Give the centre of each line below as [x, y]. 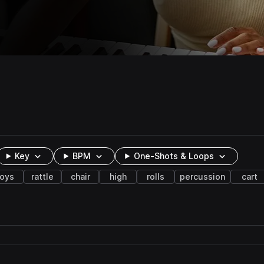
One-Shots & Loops [174, 156]
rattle [42, 177]
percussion [202, 177]
